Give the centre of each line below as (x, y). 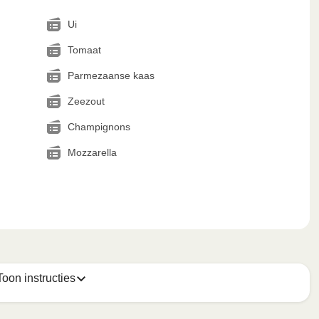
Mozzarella (92, 152)
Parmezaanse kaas (111, 75)
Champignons (99, 127)
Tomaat (84, 50)
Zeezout (86, 101)
